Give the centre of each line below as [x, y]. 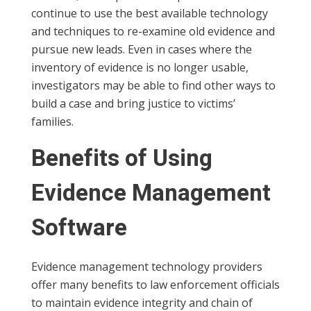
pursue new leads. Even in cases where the [142, 49]
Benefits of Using [122, 158]
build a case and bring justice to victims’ [133, 103]
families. [52, 121]
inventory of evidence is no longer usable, [140, 67]
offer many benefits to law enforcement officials [155, 284]
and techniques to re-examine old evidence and [153, 31]
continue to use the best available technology [150, 13]
